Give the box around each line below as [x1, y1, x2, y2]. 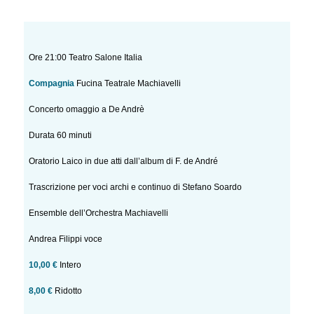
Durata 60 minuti [29, 130, 93, 141]
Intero [57, 260, 82, 271]
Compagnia [29, 78, 75, 89]
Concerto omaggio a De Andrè [29, 104, 145, 115]
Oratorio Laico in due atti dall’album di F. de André [29, 156, 219, 167]
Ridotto [53, 286, 83, 296]
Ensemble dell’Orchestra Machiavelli [29, 208, 169, 219]
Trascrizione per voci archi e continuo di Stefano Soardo [29, 182, 243, 193]
